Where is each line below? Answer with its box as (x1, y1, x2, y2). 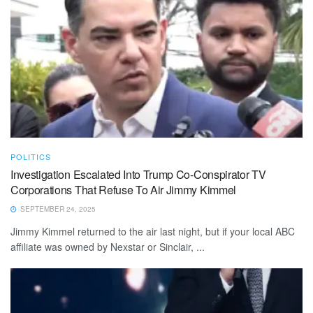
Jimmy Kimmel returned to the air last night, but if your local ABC (10, 224, 295, 239)
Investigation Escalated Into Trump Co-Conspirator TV (10, 166, 266, 183)
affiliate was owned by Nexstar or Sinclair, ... (10, 240, 205, 254)
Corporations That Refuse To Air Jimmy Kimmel (10, 182, 236, 198)
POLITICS (10, 151, 51, 163)
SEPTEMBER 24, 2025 (18, 204, 96, 214)
